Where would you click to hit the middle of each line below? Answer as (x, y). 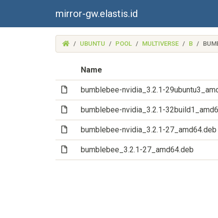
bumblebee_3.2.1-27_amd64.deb (137, 150)
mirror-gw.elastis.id (97, 14)
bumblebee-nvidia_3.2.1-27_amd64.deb (149, 130)
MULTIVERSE (161, 44)
